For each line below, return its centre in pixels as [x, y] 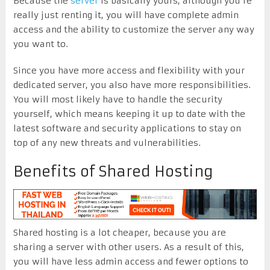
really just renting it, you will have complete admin [126, 15]
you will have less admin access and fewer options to [130, 261]
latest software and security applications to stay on [127, 128]
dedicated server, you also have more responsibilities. [132, 85]
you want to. [40, 44]
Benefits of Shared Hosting [113, 171]
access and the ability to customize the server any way [133, 29]
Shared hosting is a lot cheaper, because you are [119, 232]
